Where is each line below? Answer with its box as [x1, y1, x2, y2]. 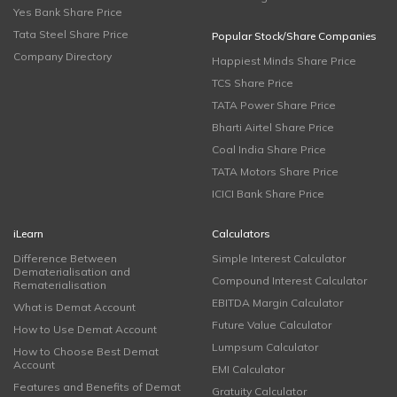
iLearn [13, 227, 43, 240]
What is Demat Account [13, 300, 136, 314]
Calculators [212, 227, 270, 240]
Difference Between [13, 252, 117, 265]
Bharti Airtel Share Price [212, 121, 334, 134]
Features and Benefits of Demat [13, 380, 181, 393]
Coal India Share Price [212, 143, 326, 156]
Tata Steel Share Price [13, 27, 128, 41]
